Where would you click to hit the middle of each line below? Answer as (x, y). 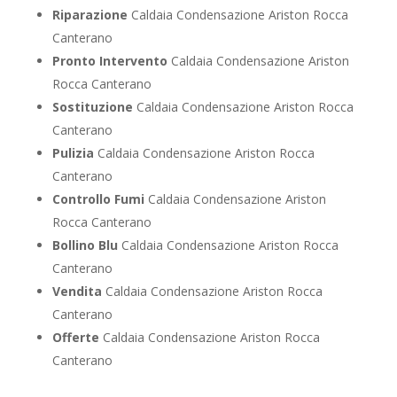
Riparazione (90, 15)
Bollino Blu (85, 245)
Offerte (75, 338)
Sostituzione (92, 107)
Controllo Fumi (98, 199)
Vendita (77, 292)
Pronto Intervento (109, 61)
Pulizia (73, 153)
